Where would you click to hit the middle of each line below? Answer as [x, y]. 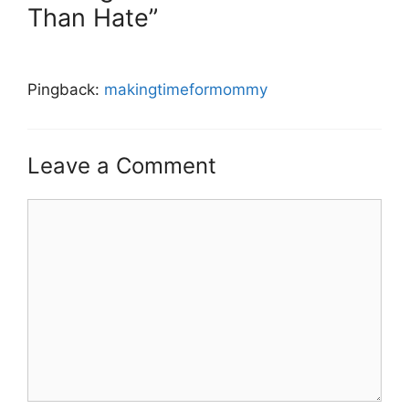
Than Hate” [93, 18]
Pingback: [66, 90]
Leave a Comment [122, 165]
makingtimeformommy [186, 90]
